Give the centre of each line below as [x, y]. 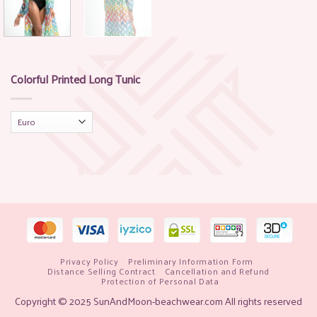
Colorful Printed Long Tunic [75, 79]
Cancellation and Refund [217, 271]
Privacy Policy [89, 261]
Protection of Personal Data [160, 281]
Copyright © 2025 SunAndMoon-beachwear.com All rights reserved [158, 301]
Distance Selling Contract [102, 271]
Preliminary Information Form [191, 261]
